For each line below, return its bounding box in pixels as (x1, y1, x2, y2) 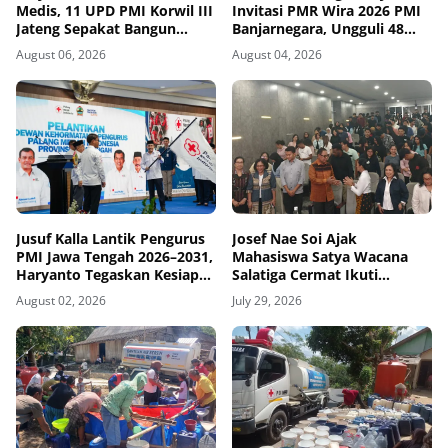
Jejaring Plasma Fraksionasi (16, 37, 205, 57)
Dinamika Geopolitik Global (232, 282, 422, 302)
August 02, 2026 (16, 291, 106, 309)
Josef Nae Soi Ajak (232, 228, 357, 248)
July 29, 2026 (232, 291, 302, 309)
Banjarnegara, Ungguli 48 (232, 19, 404, 39)
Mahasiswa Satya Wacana (232, 246, 408, 266)
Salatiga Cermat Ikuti (232, 264, 378, 284)
